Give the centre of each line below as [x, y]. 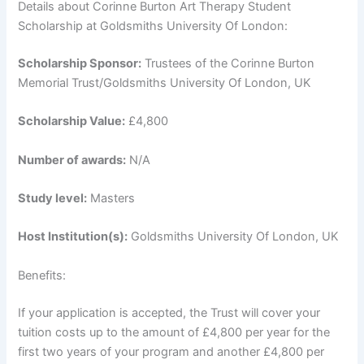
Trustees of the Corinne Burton [228, 64]
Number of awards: [72, 160]
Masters [111, 199]
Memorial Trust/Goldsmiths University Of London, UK [165, 83]
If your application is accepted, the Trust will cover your [169, 312]
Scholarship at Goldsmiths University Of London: [153, 26]
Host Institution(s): [73, 237]
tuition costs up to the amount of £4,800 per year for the [174, 332]
